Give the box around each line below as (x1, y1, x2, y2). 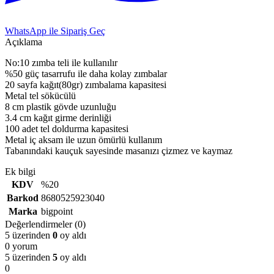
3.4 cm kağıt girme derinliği (5, 112, 111, 123)
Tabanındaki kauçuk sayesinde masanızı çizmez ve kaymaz (5, 145, 232, 156)
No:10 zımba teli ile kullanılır (5, 57, 117, 68)
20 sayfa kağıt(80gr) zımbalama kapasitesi (5, 79, 166, 90)
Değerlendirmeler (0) (5, 218, 86, 229)
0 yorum (5, 240, 37, 251)
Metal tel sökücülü (5, 90, 76, 101)
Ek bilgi (5, 166, 35, 177)
